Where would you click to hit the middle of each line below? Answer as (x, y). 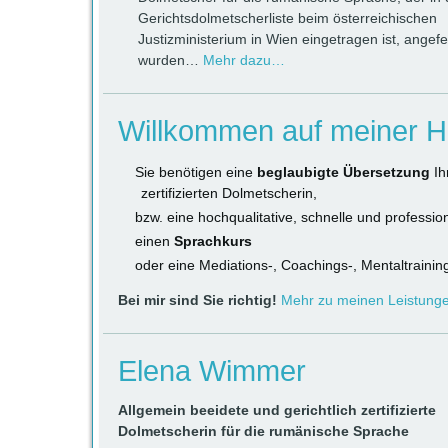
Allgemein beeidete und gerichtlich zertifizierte (277, 410)
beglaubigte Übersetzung (343, 172)
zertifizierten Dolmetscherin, (229, 193)
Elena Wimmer (212, 371)
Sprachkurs (213, 241)
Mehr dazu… (244, 60)
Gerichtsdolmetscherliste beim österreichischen (287, 18)
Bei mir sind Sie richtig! (197, 300)
